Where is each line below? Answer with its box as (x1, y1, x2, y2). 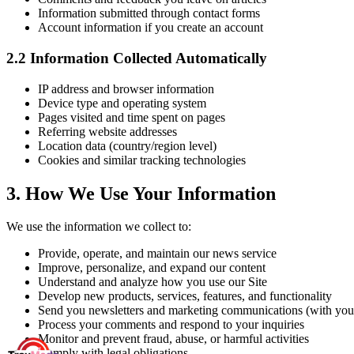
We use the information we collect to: (6, 220, 191, 234)
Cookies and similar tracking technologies (38, 153, 246, 167)
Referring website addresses (38, 124, 177, 138)
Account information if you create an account (38, 21, 263, 35)
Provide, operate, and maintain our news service (38, 247, 277, 261)
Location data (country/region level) (38, 138, 217, 153)
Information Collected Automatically (30, 49, 267, 66)
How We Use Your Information (25, 183, 276, 204)
